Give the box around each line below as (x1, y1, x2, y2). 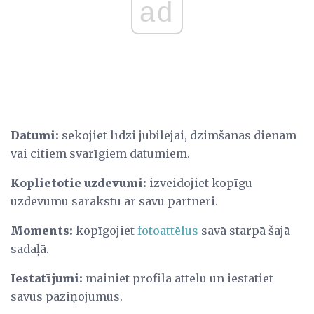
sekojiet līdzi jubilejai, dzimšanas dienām (59, 128, 296, 142)
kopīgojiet (73, 223, 137, 238)
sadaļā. (11, 241, 49, 256)
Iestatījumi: (11, 271, 83, 285)
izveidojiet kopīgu (146, 175, 252, 190)
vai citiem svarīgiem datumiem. (11, 146, 190, 161)
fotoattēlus (137, 223, 198, 238)
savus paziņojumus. (11, 289, 123, 303)
